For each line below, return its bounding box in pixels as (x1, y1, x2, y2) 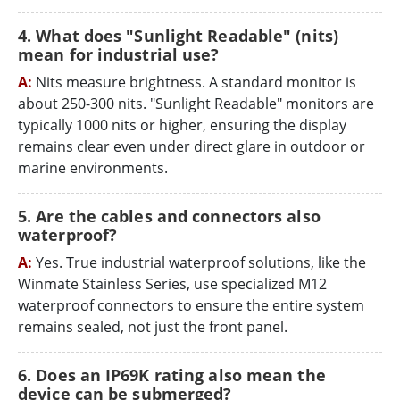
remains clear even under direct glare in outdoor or (18, 136, 365, 156)
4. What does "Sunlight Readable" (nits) (18, 24, 338, 46)
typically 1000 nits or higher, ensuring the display (18, 114, 346, 135)
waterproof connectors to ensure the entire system (18, 295, 364, 315)
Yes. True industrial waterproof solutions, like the (36, 252, 366, 272)
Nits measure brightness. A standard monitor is (36, 71, 356, 92)
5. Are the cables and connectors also (18, 204, 321, 227)
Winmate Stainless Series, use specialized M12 (18, 273, 327, 294)
